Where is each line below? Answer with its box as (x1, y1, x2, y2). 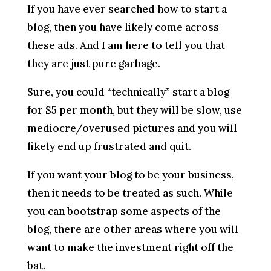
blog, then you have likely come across (27, 21, 219, 34)
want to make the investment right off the (27, 241, 233, 254)
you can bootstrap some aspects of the (27, 204, 221, 218)
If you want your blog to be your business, (27, 168, 234, 181)
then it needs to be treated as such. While (27, 186, 233, 200)
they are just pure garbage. (27, 57, 160, 70)
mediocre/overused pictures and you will (27, 122, 237, 135)
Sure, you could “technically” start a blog (27, 85, 229, 99)
